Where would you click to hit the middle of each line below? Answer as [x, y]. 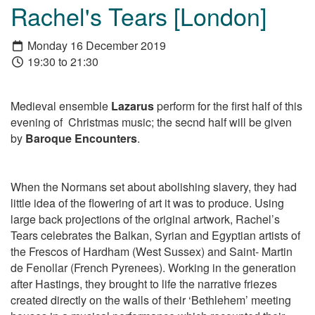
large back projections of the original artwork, [123, 219]
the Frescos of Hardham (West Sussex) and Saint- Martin [152, 251]
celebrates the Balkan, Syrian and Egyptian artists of [171, 235]
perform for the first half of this [228, 105]
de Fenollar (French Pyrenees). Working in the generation [153, 267]
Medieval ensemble [61, 105]
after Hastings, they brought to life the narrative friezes [144, 283]
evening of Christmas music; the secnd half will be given [151, 122]
